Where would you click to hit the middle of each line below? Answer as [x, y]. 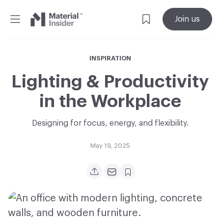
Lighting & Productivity [110, 82]
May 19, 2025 [110, 146]
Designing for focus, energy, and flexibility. [110, 123]
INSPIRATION [110, 58]
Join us [187, 19]
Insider [67, 33]
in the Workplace [110, 102]
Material [71, 19]
